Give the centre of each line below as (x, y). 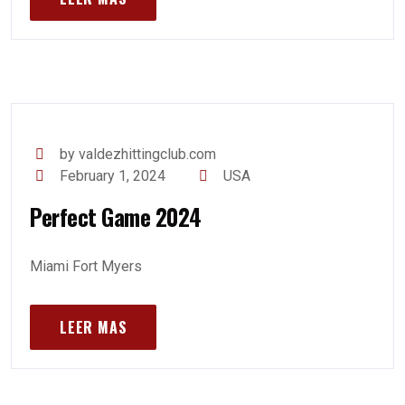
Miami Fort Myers (86, 266)
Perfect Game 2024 (116, 217)
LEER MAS (94, 327)
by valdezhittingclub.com (138, 154)
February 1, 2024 (113, 176)
